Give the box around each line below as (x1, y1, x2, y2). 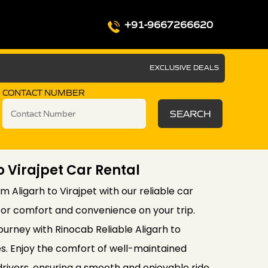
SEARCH (169, 108, 211, 120)
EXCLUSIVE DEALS (150, 63, 219, 72)
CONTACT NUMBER (2, 87, 85, 98)
